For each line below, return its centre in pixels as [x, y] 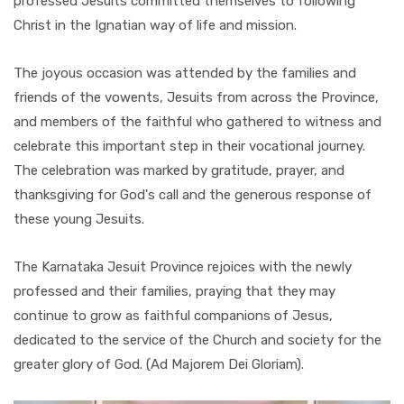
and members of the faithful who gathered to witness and [197, 122]
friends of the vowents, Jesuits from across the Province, [196, 98]
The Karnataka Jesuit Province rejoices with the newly [183, 267]
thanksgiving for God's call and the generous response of [193, 195]
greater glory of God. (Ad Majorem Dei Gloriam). [159, 365]
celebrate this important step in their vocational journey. [189, 147]
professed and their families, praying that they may [174, 292]
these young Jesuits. [79, 220]
